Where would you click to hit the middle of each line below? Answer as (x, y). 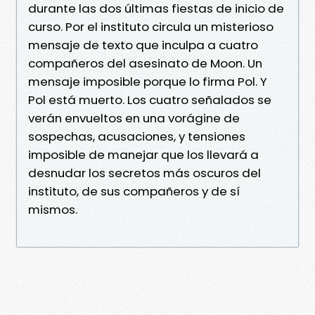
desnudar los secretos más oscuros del (144, 173)
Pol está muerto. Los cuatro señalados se (150, 99)
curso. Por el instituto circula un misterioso (151, 26)
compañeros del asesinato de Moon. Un (145, 63)
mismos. (53, 209)
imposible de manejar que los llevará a (143, 154)
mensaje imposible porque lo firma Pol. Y (148, 81)
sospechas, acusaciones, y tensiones (137, 136)
